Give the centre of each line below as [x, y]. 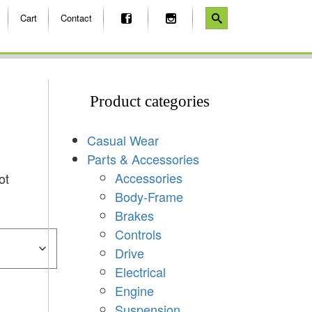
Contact [76, 18]
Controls [138, 234]
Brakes [134, 215]
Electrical [140, 271]
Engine [134, 290]
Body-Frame [149, 196]
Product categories [150, 101]
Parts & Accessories [143, 158]
